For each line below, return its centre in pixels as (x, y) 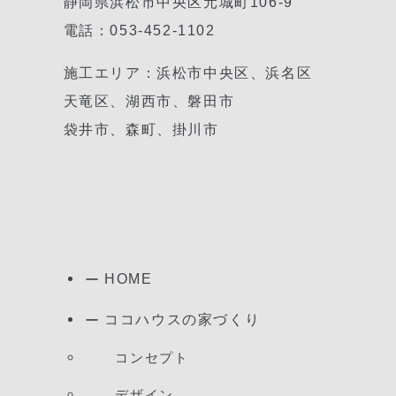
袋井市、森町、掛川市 (141, 129)
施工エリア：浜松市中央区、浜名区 (188, 72)
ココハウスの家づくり (183, 319)
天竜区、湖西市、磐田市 (149, 100)
